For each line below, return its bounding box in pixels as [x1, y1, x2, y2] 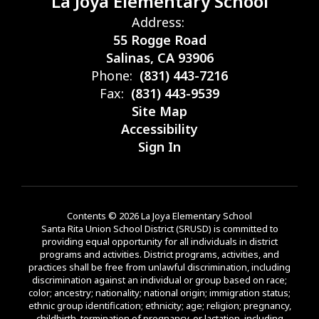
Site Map [132, 103, 187, 120]
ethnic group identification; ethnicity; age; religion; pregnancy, [28, 299, 291, 312]
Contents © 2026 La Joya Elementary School [67, 209, 252, 222]
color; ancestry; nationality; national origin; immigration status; [28, 286, 291, 299]
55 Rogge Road [113, 31, 206, 48]
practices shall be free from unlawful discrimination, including [28, 261, 291, 273]
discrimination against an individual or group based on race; [32, 273, 287, 286]
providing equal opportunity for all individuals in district [41, 235, 278, 248]
